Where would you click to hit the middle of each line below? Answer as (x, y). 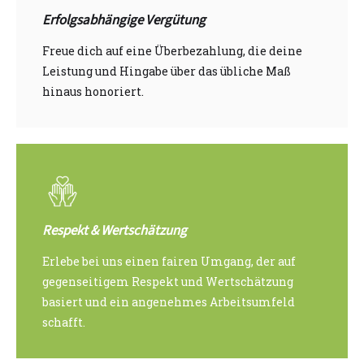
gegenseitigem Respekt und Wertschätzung (168, 282)
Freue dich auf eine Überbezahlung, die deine (172, 51)
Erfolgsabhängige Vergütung (124, 21)
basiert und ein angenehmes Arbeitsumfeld (169, 302)
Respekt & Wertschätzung (115, 231)
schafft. (64, 323)
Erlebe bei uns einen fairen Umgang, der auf (169, 262)
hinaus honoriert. (93, 92)
